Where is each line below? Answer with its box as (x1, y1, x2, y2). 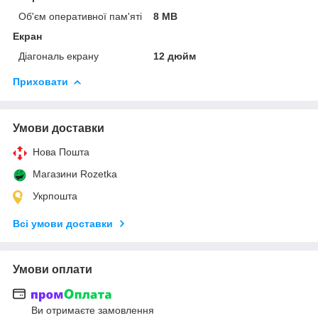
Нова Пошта (33, 146, 89, 158)
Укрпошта (33, 190, 77, 202)
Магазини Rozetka (33, 168, 117, 180)
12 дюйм (153, 50, 197, 62)
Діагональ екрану (18, 50, 99, 62)
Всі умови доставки (13, 217, 113, 229)
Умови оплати (13, 263, 92, 275)
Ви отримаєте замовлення (31, 305, 154, 317)
